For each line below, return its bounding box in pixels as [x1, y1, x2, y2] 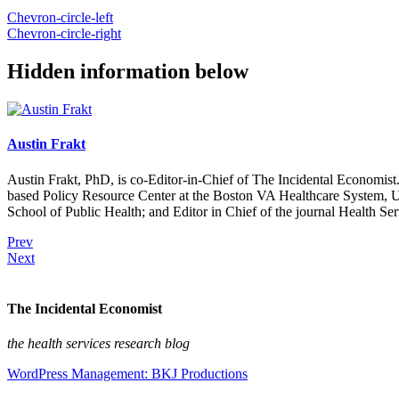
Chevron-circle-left [7, 10, 113, 26]
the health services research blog [7, 336, 190, 352]
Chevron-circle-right [7, 26, 121, 42]
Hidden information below [7, 60, 248, 84]
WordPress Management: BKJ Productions [7, 366, 248, 382]
